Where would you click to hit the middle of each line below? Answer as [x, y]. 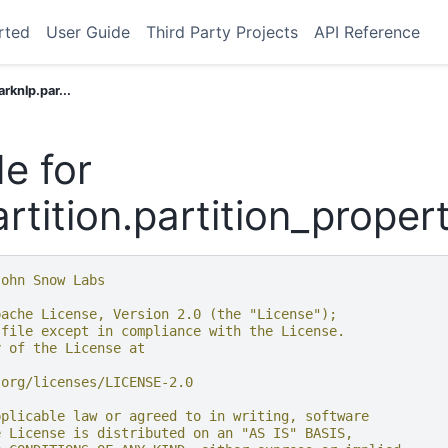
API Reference [367, 32]
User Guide [88, 32]
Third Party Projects [222, 32]
